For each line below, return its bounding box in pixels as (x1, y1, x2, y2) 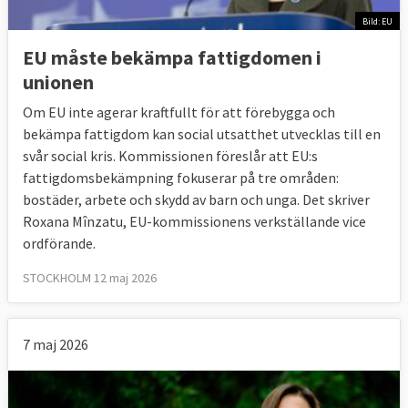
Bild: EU (362, 15, 393, 27)
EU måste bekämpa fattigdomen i (23, 45, 321, 71)
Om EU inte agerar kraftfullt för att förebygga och (23, 103, 335, 122)
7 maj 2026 (23, 335, 88, 354)
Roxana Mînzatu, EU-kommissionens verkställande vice (23, 212, 366, 231)
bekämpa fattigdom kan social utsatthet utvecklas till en (23, 125, 381, 144)
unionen (23, 69, 94, 96)
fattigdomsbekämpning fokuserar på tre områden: (23, 168, 339, 188)
